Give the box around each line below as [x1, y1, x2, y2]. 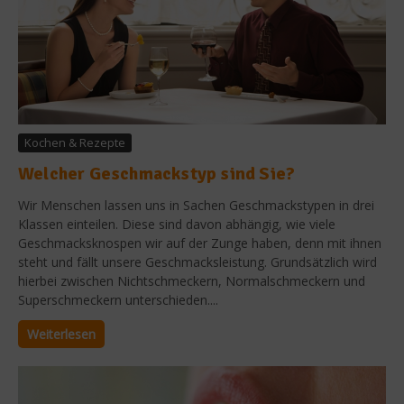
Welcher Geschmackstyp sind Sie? [18, 162, 296, 185]
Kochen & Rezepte [24, 134, 125, 151]
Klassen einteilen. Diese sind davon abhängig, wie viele [18, 216, 335, 233]
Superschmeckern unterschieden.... [18, 291, 218, 308]
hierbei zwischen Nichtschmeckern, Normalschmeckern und [18, 272, 365, 289]
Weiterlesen [27, 326, 96, 343]
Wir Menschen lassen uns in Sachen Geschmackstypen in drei [18, 197, 374, 214]
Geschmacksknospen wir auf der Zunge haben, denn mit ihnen [18, 234, 381, 252]
